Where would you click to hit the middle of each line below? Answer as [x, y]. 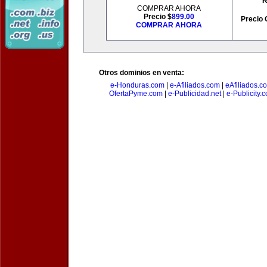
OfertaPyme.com [136, 94]
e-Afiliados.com [195, 85]
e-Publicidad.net [194, 94]
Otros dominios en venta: [142, 73]
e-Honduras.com [137, 85]
